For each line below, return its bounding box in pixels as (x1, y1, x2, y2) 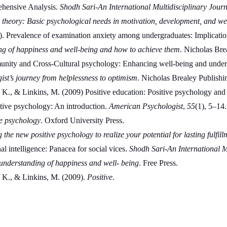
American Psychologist (108, 102, 183, 111)
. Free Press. (138, 159, 178, 168)
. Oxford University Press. (40, 116, 124, 125)
